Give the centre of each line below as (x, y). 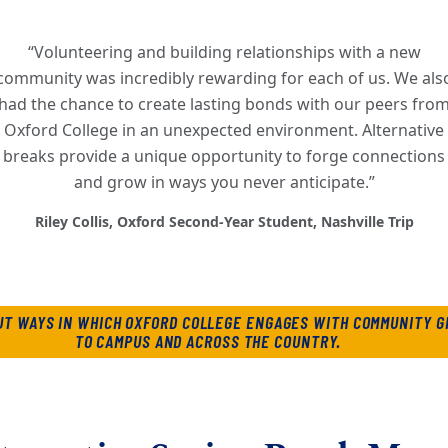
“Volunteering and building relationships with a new (224, 52)
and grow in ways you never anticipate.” (224, 182)
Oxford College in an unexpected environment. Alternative (224, 130)
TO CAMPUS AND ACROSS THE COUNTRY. (208, 340)
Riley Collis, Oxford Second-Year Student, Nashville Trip (224, 222)
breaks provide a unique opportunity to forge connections (224, 156)
